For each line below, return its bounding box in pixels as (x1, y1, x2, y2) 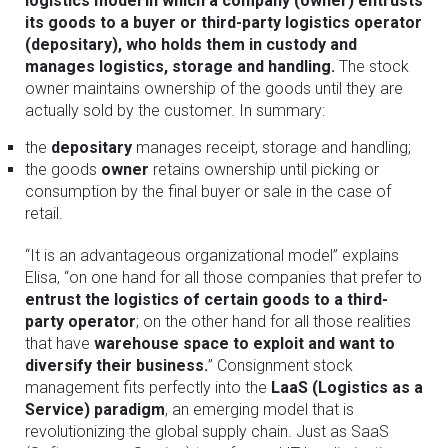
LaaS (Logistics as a (271, 378, 423, 397)
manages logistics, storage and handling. (25, 57, 335, 76)
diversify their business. (25, 356, 208, 375)
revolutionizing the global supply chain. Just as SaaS (25, 422, 389, 441)
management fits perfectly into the (25, 378, 271, 397)
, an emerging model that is (165, 400, 354, 419)
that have (25, 334, 94, 353)
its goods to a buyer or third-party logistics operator (25, 13, 422, 32)
